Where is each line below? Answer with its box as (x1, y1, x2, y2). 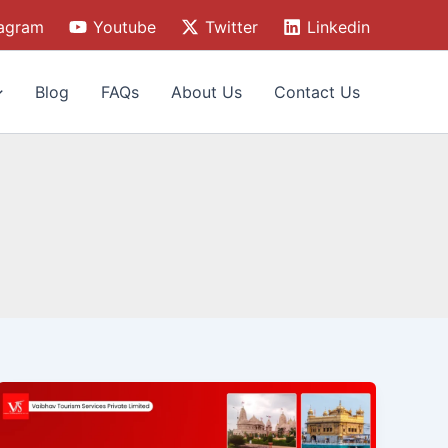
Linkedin (306, 16, 370, 37)
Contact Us (274, 82, 360, 102)
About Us (171, 82, 242, 102)
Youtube (93, 16, 157, 37)
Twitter (204, 16, 258, 37)
